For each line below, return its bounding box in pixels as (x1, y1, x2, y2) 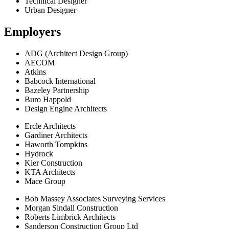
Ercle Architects (25, 122, 76, 131)
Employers (4, 25, 61, 39)
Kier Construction (25, 158, 82, 168)
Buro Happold (25, 95, 71, 104)
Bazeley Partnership (25, 86, 89, 95)
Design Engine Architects (25, 104, 107, 113)
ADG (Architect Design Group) (25, 49, 128, 58)
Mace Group (25, 177, 65, 186)
